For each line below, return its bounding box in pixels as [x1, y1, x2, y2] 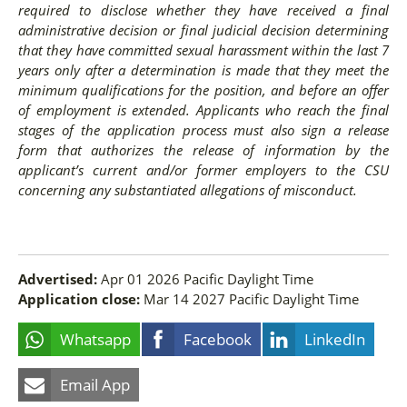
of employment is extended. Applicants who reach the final [18, 101, 389, 120]
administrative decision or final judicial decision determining [18, 21, 389, 40]
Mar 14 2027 [144, 289, 229, 308]
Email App [60, 373, 130, 395]
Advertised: [18, 269, 97, 288]
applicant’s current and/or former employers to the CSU [18, 161, 389, 180]
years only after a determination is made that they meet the [18, 61, 389, 80]
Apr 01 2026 [101, 269, 184, 288]
